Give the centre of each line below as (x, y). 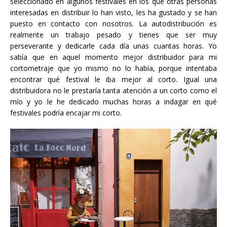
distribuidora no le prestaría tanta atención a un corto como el (113, 90)
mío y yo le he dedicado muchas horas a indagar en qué (113, 101)
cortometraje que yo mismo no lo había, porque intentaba (113, 68)
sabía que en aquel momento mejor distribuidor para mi (113, 57)
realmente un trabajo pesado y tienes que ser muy (113, 34)
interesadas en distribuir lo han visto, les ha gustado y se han (113, 12)
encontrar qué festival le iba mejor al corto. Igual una (113, 79)
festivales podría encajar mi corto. (66, 112)
